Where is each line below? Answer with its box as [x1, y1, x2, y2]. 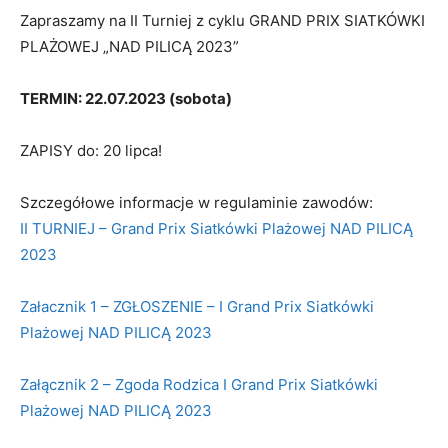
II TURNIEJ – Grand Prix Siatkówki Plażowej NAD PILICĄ [20, 219, 413, 239]
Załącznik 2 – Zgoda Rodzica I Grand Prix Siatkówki [20, 375, 378, 395]
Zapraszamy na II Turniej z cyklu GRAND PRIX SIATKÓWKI [20, 11, 425, 31]
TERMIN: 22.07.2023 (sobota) [20, 89, 232, 109]
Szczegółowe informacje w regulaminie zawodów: [20, 193, 373, 213]
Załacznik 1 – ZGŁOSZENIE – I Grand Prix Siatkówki [20, 297, 374, 317]
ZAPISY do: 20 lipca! [20, 141, 162, 161]
